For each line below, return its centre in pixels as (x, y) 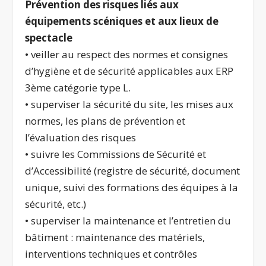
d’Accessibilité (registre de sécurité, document (133, 171)
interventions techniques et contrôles (111, 254)
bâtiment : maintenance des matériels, (115, 237)
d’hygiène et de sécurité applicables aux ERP (129, 71)
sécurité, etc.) (56, 204)
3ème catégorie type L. (78, 88)
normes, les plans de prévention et (105, 121)
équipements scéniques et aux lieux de (122, 21)
